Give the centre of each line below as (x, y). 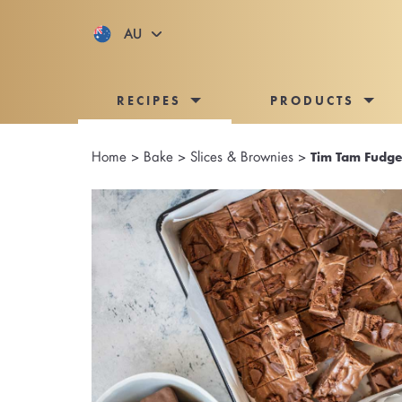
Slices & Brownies (242, 157)
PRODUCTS (313, 101)
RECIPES (149, 101)
